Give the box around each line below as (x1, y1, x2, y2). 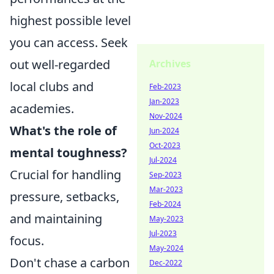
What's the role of (10, 122, 117, 139)
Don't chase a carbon (10, 254, 130, 271)
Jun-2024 (149, 125, 179, 136)
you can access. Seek (10, 34, 128, 51)
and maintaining (10, 210, 102, 227)
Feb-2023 (149, 81, 181, 92)
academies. (10, 100, 74, 117)
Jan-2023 (149, 96, 179, 106)
